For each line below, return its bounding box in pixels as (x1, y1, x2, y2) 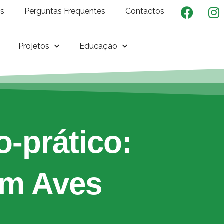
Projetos (18, 41, 50, 51)
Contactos (125, 6, 165, 16)
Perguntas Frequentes (24, 6, 106, 16)
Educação (79, 41, 118, 51)
